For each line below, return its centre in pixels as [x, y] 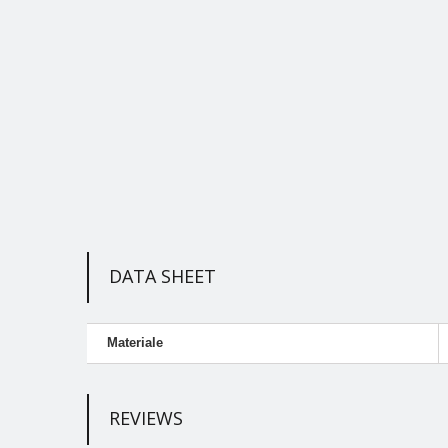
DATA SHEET [162, 275]
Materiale [135, 342]
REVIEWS [146, 417]
